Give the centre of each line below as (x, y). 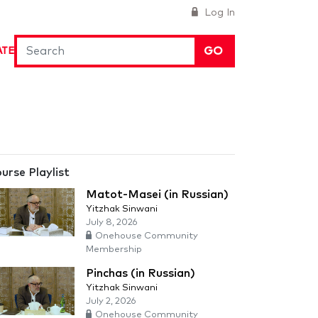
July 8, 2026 (112, 223)
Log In (218, 13)
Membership (114, 250)
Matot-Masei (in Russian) (157, 194)
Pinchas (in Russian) (141, 273)
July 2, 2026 (111, 301)
